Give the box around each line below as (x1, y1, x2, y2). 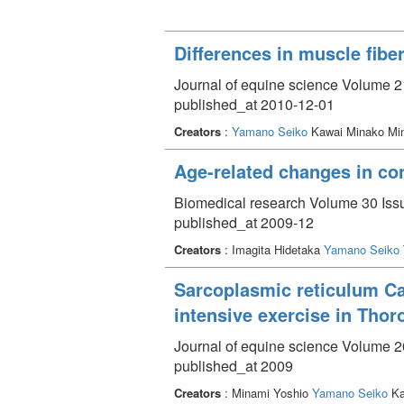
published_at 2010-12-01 (174, 93, 335, 115)
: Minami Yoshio (221, 383, 312, 401)
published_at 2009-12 (174, 211, 314, 233)
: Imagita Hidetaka (221, 240, 324, 258)
